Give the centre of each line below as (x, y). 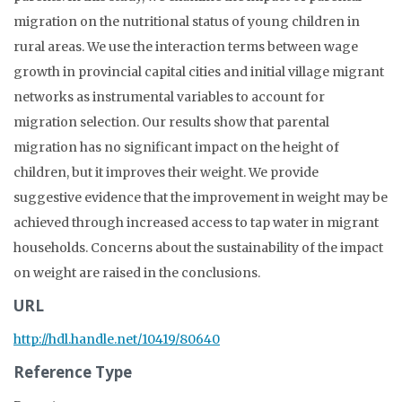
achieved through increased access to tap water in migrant (196, 222)
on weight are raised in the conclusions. (137, 272)
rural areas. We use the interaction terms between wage (186, 46)
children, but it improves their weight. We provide (166, 172)
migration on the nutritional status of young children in (187, 21)
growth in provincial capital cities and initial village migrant (199, 71)
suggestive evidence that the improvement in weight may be (201, 197)
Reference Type (73, 371)
